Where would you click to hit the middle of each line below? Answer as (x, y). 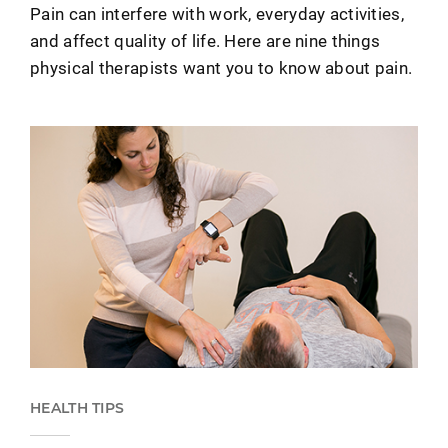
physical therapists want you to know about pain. (221, 67)
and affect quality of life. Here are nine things (205, 40)
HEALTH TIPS (77, 408)
